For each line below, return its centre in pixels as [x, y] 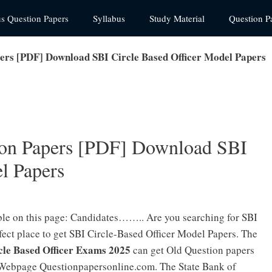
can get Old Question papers [192, 250]
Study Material [177, 18]
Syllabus [109, 18]
